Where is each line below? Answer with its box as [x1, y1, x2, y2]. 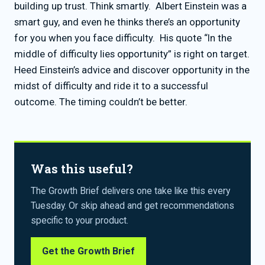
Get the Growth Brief [42, 245, 135, 257]
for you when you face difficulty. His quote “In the [14, 32, 232, 44]
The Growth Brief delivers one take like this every [31, 185, 230, 196]
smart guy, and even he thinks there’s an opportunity [14, 16, 240, 28]
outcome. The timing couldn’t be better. [14, 96, 188, 108]
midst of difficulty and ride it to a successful [14, 80, 208, 92]
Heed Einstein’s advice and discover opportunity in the [14, 64, 250, 76]
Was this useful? [31, 160, 133, 176]
